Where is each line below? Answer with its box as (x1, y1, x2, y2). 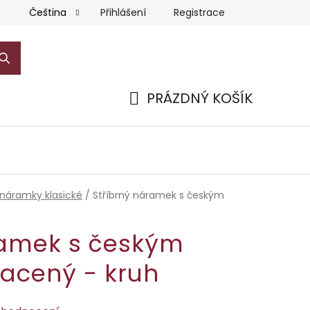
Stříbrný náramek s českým (93, 188, 224, 202)
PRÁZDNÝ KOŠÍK (147, 88, 253, 108)
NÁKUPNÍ (128, 104, 188, 125)
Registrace (174, 5, 225, 19)
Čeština (29, 6, 69, 19)
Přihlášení (100, 5, 146, 19)
